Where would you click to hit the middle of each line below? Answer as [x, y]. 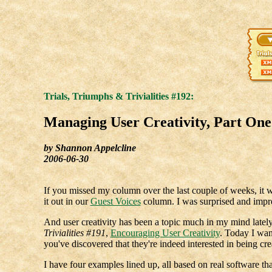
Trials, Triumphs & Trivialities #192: [118, 96]
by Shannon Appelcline [90, 148]
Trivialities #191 [74, 233]
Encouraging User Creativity [165, 233]
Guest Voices [115, 201]
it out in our [67, 201]
